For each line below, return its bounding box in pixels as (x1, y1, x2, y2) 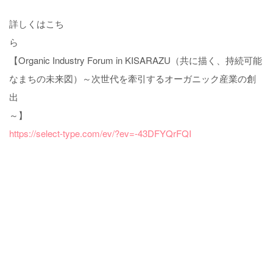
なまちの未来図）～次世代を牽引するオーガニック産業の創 (9, 72, 256, 85)
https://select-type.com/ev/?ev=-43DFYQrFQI (9, 127, 191, 140)
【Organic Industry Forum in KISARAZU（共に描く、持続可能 (9, 54, 262, 67)
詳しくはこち (9, 17, 64, 30)
